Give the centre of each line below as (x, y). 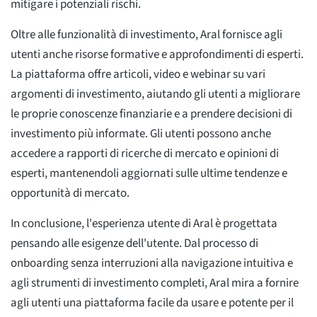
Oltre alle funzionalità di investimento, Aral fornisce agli (146, 34)
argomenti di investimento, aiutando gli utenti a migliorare (155, 94)
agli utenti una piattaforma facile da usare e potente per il (152, 302)
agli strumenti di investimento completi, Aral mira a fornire (155, 283)
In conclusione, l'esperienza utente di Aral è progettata (144, 223)
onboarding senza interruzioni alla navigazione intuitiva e (152, 263)
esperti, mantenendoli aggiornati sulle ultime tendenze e (149, 173)
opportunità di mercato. (70, 193)
